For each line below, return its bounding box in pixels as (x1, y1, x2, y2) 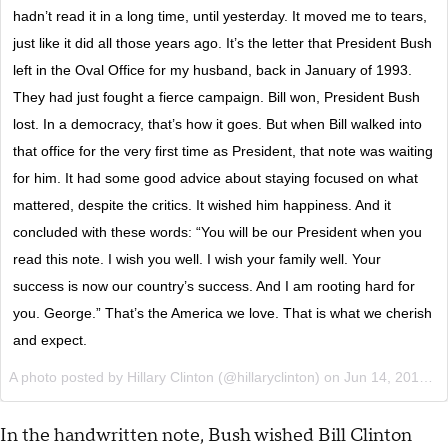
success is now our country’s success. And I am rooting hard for (13, 277, 415, 294)
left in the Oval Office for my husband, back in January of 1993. (13, 61, 412, 78)
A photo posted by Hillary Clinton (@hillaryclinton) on (9, 368, 344, 385)
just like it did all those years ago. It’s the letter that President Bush (13, 34, 432, 51)
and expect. (13, 331, 87, 348)
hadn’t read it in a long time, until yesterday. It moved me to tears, (13, 7, 427, 24)
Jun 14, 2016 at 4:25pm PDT (344, 368, 419, 385)
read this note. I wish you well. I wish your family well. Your (13, 250, 381, 267)
